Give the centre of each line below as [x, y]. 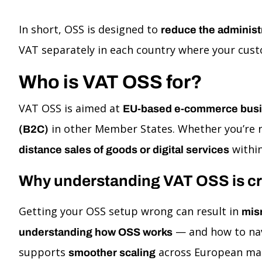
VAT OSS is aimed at [71, 108]
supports [44, 252]
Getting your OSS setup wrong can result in [130, 211]
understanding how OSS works [96, 232]
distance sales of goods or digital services [124, 150]
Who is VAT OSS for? [111, 82]
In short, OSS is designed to [90, 29]
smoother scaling [112, 253]
